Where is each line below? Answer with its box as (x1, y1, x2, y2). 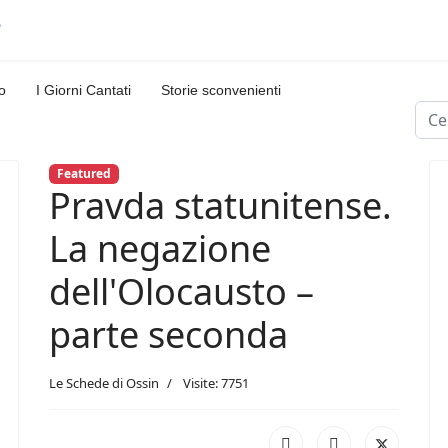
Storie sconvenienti (161, 82, 281, 98)
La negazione (49, 224, 271, 274)
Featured (56, 165, 111, 182)
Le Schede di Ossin (49, 374, 159, 393)
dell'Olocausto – (49, 267, 314, 317)
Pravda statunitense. (49, 181, 392, 231)
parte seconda (49, 310, 288, 360)
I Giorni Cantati (36, 82, 131, 98)
